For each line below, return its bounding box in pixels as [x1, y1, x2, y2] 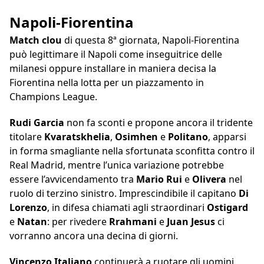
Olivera [192, 173, 229, 186]
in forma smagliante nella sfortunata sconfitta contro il [9, 144, 255, 158]
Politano [168, 130, 208, 144]
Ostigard [207, 201, 248, 214]
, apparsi [208, 130, 246, 144]
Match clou [9, 34, 62, 47]
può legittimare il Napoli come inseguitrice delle [9, 48, 222, 61]
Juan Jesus [167, 215, 215, 229]
